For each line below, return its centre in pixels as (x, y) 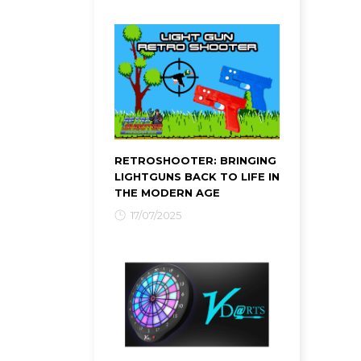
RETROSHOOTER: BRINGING (195, 161)
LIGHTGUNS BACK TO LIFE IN (197, 177)
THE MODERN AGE (167, 193)
